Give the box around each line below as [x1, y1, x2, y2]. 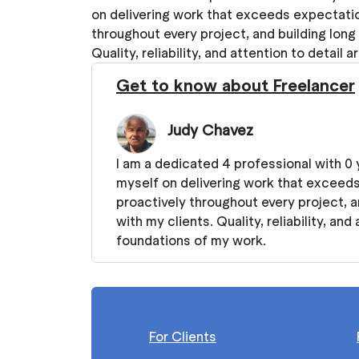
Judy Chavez [167, 119, 253, 140]
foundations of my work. [116, 231, 266, 249]
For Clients [149, 327, 216, 345]
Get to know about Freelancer [116, 73, 355, 97]
